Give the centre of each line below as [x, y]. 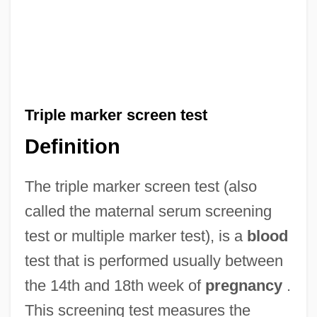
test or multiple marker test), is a [136, 236]
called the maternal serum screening [148, 212]
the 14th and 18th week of [115, 286]
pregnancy [243, 286]
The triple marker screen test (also [140, 187]
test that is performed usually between [154, 261]
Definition [72, 147]
